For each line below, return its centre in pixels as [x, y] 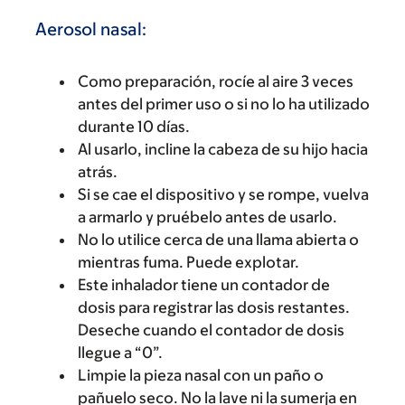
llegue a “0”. [120, 352]
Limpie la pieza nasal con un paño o [201, 375]
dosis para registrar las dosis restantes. [214, 307]
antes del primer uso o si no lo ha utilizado [224, 104]
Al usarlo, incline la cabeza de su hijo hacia [223, 149]
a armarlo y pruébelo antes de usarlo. [207, 217]
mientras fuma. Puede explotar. [188, 262]
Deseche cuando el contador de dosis [211, 330]
